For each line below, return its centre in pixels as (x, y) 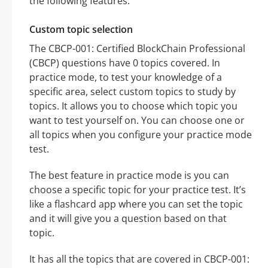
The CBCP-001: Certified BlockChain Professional (137, 49)
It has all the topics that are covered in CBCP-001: (139, 259)
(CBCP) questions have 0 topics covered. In (125, 63)
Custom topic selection (81, 30)
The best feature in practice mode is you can (129, 176)
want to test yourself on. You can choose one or (137, 121)
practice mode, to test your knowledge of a (126, 77)
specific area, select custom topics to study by (133, 92)
